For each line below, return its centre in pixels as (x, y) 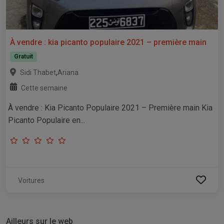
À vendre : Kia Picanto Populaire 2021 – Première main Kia (110, 107)
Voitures (31, 180)
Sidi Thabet (38, 72)
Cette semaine (44, 88)
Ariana (68, 72)
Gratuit (23, 57)
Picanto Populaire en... (46, 120)
